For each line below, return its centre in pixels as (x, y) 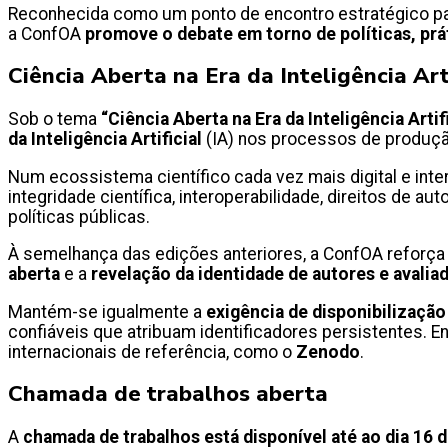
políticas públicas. (81, 216)
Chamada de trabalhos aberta (171, 394)
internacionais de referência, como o (152, 351)
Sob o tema (54, 119)
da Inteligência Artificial (107, 139)
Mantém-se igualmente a (107, 311)
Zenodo (328, 351)
